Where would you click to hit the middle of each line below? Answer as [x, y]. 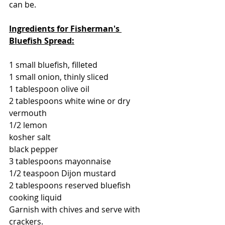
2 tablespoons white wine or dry [71, 101]
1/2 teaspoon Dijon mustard [63, 173]
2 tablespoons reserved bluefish [71, 185]
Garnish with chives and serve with [76, 209]
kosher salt [30, 137]
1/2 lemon [28, 125]
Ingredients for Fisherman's [65, 28]
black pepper [34, 149]
